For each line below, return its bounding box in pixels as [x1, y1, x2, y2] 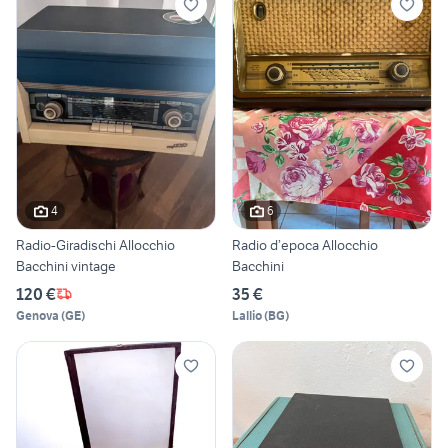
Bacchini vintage [16, 256, 116, 275]
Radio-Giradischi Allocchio [16, 235, 175, 254]
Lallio [232, 307, 262, 323]
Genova [16, 307, 59, 323]
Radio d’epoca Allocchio [232, 235, 378, 254]
